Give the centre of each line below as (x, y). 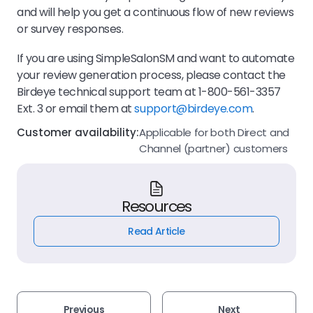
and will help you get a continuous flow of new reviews (155, 12)
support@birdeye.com (194, 108)
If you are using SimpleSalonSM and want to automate (156, 58)
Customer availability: (78, 132)
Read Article (156, 231)
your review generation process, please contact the (151, 75)
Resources (156, 206)
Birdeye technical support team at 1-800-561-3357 (149, 92)
